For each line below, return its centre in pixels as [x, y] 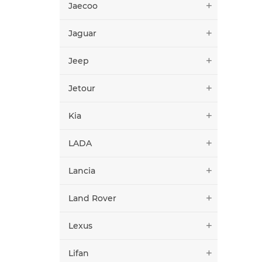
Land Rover [92, 198]
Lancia [82, 170]
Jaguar [82, 33]
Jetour [82, 88]
